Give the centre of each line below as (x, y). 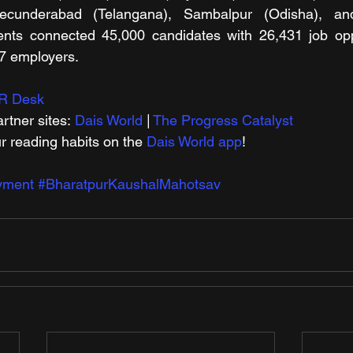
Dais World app (194, 141)
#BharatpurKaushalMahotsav (129, 184)
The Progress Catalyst (223, 120)
